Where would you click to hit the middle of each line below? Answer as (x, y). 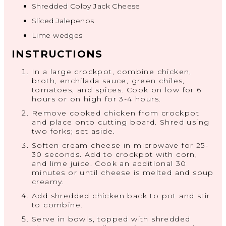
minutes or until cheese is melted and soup (123, 173)
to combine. (58, 205)
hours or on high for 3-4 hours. (97, 99)
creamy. (48, 182)
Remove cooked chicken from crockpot (116, 113)
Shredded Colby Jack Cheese (86, 6)
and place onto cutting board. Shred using (121, 122)
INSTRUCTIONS (57, 54)
